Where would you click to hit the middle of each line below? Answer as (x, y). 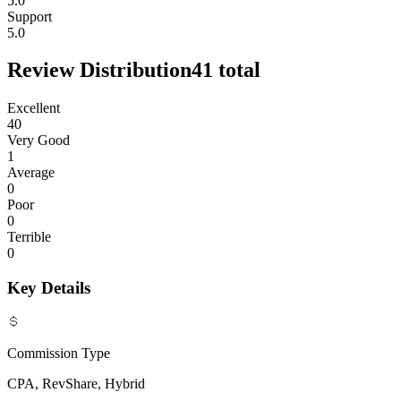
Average (31, 173)
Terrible (29, 237)
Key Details (49, 288)
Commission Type (59, 353)
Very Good (38, 141)
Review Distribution (99, 70)
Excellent (34, 108)
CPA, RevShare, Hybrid (76, 383)
